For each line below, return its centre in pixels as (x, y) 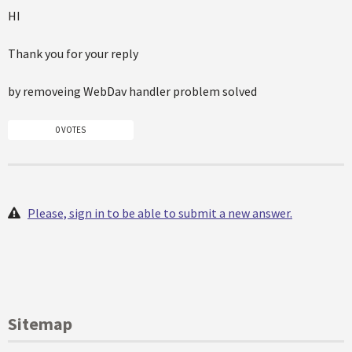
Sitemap (40, 324)
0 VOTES (71, 130)
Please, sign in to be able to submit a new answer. (160, 213)
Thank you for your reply (73, 53)
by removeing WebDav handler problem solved (132, 91)
